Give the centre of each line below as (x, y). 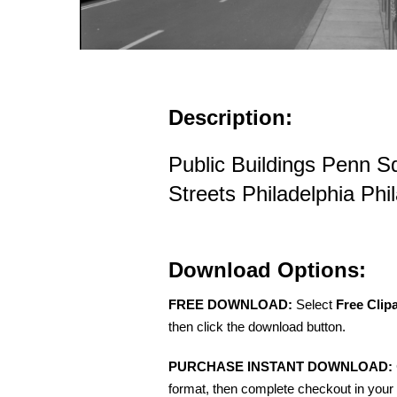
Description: (230, 118)
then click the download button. (257, 327)
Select (314, 305)
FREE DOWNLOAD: (230, 305)
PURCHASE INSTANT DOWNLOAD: (280, 367)
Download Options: (267, 270)
